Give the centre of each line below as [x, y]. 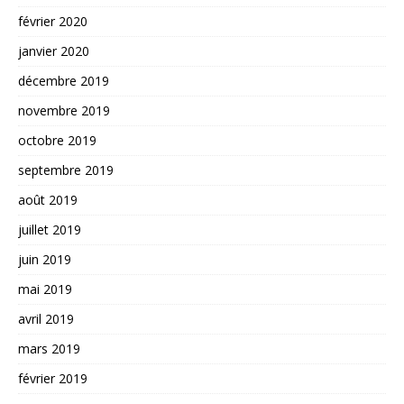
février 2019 [53, 379]
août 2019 [48, 200]
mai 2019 [45, 289]
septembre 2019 [66, 170]
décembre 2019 [64, 81]
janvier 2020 [54, 51]
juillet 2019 [50, 230]
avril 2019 [46, 319]
